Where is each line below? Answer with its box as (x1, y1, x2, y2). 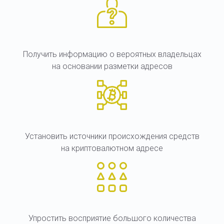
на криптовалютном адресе (61, 143, 163, 153)
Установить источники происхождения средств (24, 131, 199, 141)
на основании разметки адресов (51, 61, 172, 71)
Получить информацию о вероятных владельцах (22, 49, 201, 59)
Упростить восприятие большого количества (28, 213, 196, 223)
